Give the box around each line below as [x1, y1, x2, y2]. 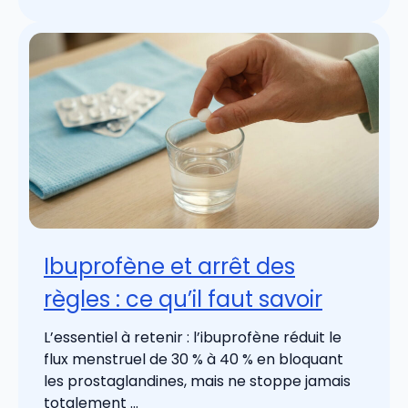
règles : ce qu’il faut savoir [44, 283, 322, 314]
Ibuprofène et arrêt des [44, 250, 295, 281]
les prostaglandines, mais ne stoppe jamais [44, 370, 351, 392]
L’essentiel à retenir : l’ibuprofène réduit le [44, 326, 342, 348]
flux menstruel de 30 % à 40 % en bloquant [44, 348, 343, 370]
